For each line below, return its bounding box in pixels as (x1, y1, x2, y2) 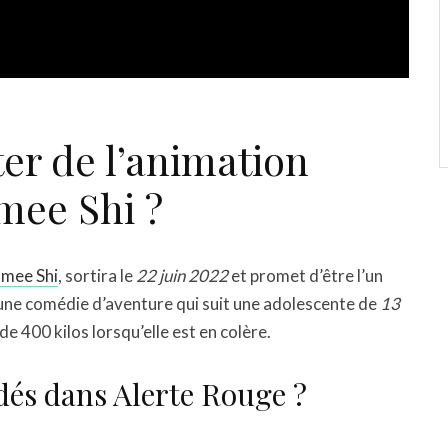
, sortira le (58, 265, 136, 287)
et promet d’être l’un (228, 265, 383, 287)
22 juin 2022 (136, 265, 228, 287)
